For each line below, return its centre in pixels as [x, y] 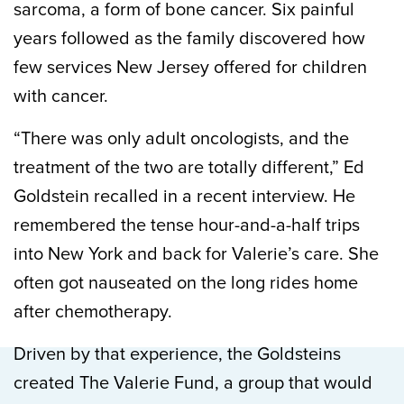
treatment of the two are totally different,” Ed [189, 168]
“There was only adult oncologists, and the [181, 139]
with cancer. [61, 96]
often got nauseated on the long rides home [186, 283]
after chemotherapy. [93, 312]
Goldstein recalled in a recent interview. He [184, 197]
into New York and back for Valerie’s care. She [196, 254]
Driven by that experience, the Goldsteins [177, 354]
